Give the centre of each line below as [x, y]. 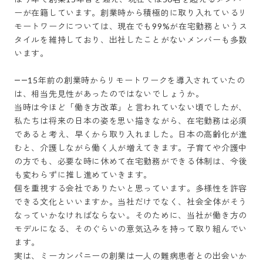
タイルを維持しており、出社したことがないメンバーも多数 [131, 40]
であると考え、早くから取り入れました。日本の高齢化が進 [131, 134]
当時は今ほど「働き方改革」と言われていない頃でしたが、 [131, 107]
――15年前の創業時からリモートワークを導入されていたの [130, 80]
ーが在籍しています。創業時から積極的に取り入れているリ [131, 13]
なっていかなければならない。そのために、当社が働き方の [131, 215]
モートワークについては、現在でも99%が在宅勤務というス [131, 26]
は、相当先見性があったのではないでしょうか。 [109, 94]
